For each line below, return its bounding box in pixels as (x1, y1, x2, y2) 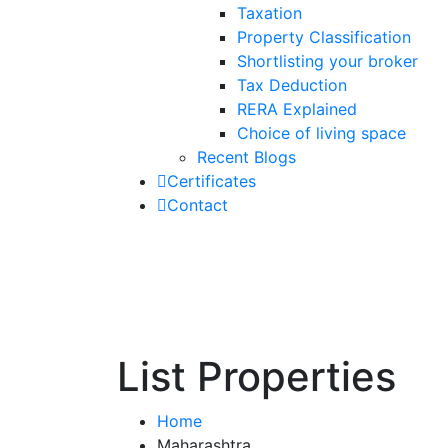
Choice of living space (237, 123, 406, 144)
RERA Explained (237, 99, 357, 120)
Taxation (237, 3, 302, 24)
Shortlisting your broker (237, 51, 418, 72)
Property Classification (237, 27, 411, 48)
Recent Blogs (197, 147, 296, 168)
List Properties (117, 352, 396, 402)
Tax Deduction (237, 75, 347, 96)
